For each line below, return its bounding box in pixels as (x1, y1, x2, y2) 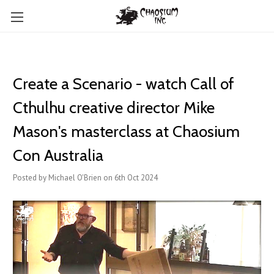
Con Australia (13, 146, 103, 165)
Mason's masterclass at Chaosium (13, 122, 240, 141)
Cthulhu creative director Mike (13, 98, 215, 117)
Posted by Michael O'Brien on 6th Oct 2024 (13, 172, 158, 183)
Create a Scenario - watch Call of (13, 74, 234, 94)
